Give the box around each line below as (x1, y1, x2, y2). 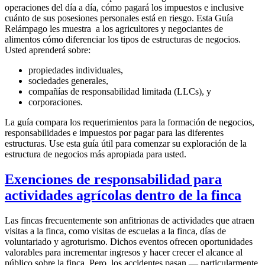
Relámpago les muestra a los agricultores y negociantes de (5, 24, 223, 34)
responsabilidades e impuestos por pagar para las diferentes (5, 128, 224, 138)
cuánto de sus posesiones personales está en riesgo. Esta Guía (5, 13, 233, 24)
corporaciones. (28, 97, 83, 108)
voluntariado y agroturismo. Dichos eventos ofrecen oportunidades (5, 237, 253, 247)
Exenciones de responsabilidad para (5, 172, 222, 188)
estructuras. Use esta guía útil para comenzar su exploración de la (5, 138, 247, 149)
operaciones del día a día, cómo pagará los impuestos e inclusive (5, 2, 244, 13)
